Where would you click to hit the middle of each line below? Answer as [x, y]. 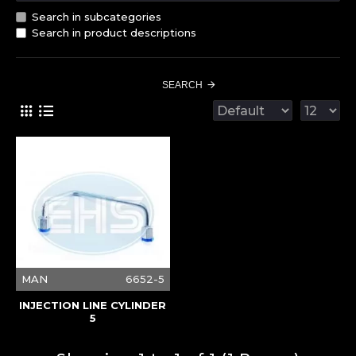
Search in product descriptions [114, 33]
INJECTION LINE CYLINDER [93, 305]
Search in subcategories [97, 17]
